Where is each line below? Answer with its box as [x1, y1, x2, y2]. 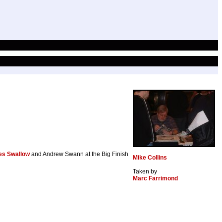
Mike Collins [133, 154, 167, 162]
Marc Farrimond [133, 175, 178, 182]
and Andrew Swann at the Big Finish [30, 151, 128, 158]
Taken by [133, 168, 157, 175]
